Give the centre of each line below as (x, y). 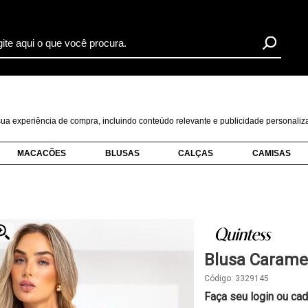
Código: (220, 278)
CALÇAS (196, 153)
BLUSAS (122, 153)
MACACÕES (41, 153)
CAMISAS (272, 153)
